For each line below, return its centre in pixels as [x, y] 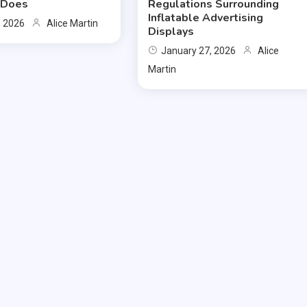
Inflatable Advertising [206, 18]
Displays [171, 32]
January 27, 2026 [199, 51]
